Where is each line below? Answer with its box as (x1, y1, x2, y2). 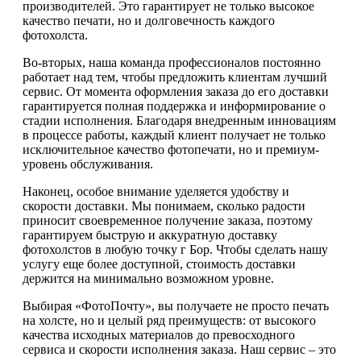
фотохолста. (23, 28, 88, 43)
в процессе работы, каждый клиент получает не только (23, 128, 326, 143)
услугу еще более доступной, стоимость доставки (23, 257, 296, 272)
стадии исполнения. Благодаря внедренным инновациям (23, 114, 336, 128)
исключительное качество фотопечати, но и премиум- (23, 143, 319, 157)
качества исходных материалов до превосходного (23, 328, 295, 342)
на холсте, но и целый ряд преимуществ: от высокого (23, 313, 316, 328)
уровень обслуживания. (23, 157, 153, 172)
